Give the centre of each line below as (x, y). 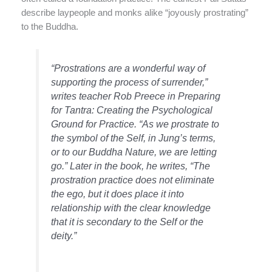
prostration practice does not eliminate (133, 180)
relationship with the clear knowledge (131, 208)
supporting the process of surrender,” (130, 82)
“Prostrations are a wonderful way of (128, 68)
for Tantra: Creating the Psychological (132, 110)
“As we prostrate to (178, 124)
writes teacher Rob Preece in (115, 96)
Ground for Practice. (94, 124)
